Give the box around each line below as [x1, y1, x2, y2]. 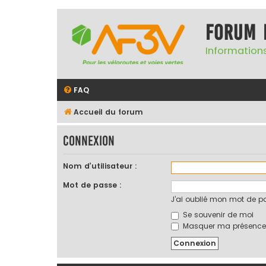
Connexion [63, 133, 115, 148]
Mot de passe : [63, 180, 122, 191]
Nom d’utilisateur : [63, 161, 137, 172]
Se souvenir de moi [180, 210, 254, 220]
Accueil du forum [74, 107, 143, 117]
